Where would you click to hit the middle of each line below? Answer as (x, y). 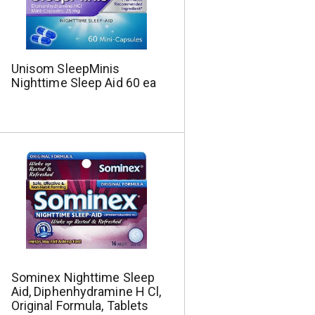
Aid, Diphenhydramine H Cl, (86, 291)
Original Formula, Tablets (80, 306)
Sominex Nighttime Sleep (83, 277)
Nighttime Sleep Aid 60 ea (84, 83)
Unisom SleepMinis (65, 69)
